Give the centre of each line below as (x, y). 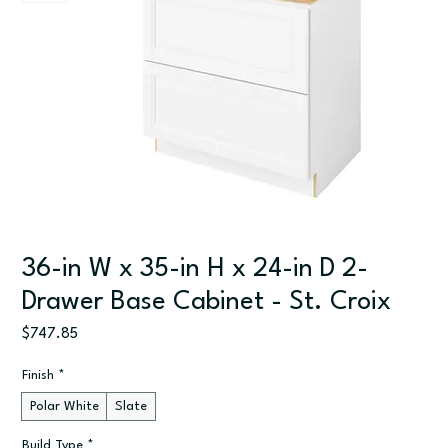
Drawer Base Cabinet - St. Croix (207, 301)
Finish (38, 375)
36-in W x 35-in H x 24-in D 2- (195, 268)
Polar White (65, 406)
